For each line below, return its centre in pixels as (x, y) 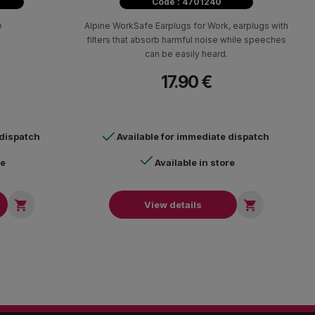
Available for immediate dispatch (193, 136)
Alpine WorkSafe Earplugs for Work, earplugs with (186, 25)
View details (173, 204)
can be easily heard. (186, 53)
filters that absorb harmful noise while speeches (186, 39)
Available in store (195, 162)
